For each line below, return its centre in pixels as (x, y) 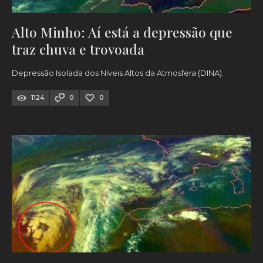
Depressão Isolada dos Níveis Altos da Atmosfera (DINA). (118, 73)
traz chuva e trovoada (78, 49)
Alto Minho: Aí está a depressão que (122, 32)
